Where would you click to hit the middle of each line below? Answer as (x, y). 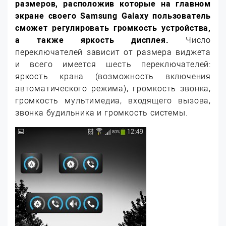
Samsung (101, 16)
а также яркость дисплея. (100, 40)
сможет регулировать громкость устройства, (113, 28)
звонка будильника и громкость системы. (102, 113)
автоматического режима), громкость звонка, (113, 89)
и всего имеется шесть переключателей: (113, 64)
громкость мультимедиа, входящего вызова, (113, 101)
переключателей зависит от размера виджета (113, 52)
